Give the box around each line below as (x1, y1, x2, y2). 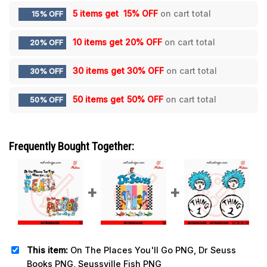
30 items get (73, 65, 127, 76)
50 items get (73, 94, 126, 104)
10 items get (73, 36, 125, 47)
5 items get (73, 8, 121, 18)
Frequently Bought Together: (9, 139, 134, 153)
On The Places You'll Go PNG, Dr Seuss (68, 244, 236, 255)
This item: (27, 244, 68, 255)
